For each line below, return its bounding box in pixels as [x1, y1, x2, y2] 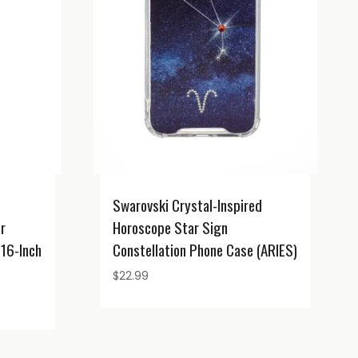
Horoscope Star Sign [112, 215, 228, 238]
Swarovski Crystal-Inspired [112, 193, 262, 216]
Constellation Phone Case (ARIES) [112, 237, 297, 261]
